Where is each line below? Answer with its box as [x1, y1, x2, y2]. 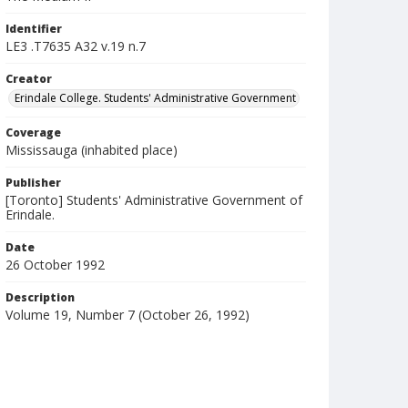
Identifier [5, 21, 62, 36]
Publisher [5, 175, 61, 190]
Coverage [5, 125, 61, 140]
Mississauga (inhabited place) [5, 141, 178, 158]
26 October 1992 [5, 256, 105, 273]
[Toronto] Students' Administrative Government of [5, 191, 302, 209]
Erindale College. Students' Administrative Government [15, 90, 296, 106]
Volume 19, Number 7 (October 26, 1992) [5, 306, 250, 323]
